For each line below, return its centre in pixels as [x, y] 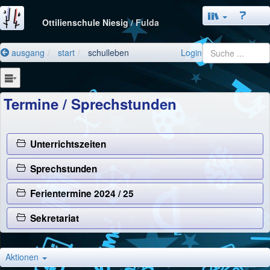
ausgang [27, 52]
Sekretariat [52, 218]
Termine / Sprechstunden [90, 103]
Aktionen [23, 257]
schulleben [108, 52]
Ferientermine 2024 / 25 [80, 194]
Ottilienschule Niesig [86, 22]
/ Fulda [145, 22]
